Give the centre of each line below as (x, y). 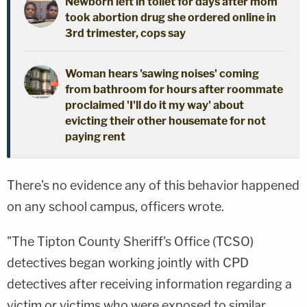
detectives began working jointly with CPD (128, 262)
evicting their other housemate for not (165, 121)
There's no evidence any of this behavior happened (153, 185)
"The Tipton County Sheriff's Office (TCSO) (130, 241)
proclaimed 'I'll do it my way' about (155, 105)
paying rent (95, 136)
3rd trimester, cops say (125, 33)
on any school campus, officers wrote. (115, 206)
